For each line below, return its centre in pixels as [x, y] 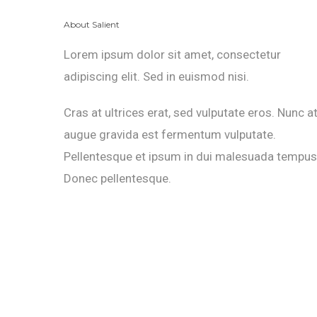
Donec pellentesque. [117, 179]
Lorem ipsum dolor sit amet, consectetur [172, 55]
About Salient [92, 25]
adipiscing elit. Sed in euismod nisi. [156, 77]
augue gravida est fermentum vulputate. [170, 135]
